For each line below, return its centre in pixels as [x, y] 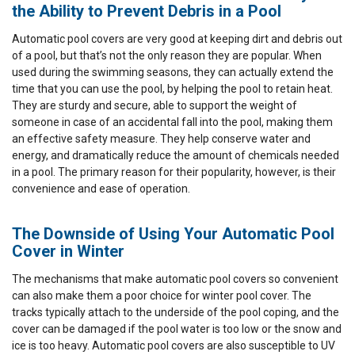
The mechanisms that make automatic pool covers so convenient [175, 279]
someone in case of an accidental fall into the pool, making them [172, 122]
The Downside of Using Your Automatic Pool [173, 234]
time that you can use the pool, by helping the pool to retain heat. [172, 89]
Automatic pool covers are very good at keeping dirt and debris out [177, 39]
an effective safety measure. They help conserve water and [161, 139]
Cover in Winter [68, 252]
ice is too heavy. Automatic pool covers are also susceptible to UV [174, 346]
